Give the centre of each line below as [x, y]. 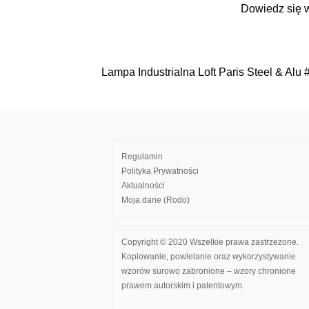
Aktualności [143, 185]
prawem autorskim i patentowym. [183, 285]
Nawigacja [149, 79]
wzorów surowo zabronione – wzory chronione [209, 271]
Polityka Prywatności [160, 171]
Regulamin [142, 156]
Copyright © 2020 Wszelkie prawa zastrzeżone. [210, 242]
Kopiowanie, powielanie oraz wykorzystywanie [209, 256]
